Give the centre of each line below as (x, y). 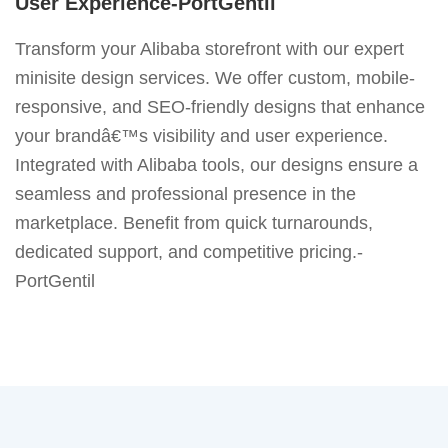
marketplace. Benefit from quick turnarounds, (194, 222)
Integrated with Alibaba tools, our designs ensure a (216, 164)
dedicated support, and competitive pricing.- (189, 251)
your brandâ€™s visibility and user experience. (201, 135)
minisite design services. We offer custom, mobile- (215, 77)
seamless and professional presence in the (185, 193)
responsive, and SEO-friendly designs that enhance (220, 106)
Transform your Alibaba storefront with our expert (209, 48)
